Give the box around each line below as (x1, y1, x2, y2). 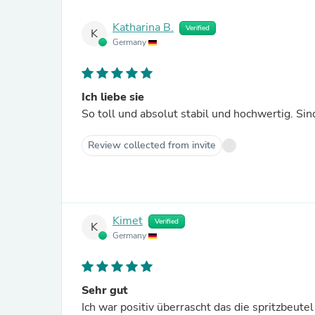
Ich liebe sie (82, 89, 144, 105)
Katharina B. (112, 20, 174, 36)
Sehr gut (82, 283, 127, 298)
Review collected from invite (88, 139, 216, 152)
